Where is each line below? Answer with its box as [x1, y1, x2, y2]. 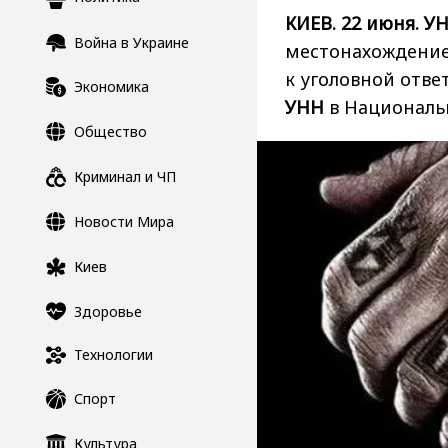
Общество [74, 122, 147, 142]
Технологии [74, 345, 153, 365]
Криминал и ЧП [74, 167, 176, 187]
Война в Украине [74, 33, 189, 53]
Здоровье [74, 301, 142, 321]
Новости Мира [74, 212, 174, 232]
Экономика [74, 77, 149, 97]
